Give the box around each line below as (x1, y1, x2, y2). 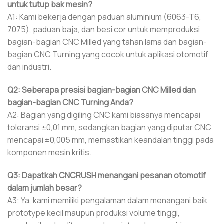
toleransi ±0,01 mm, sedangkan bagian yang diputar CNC (7, 121, 211, 133)
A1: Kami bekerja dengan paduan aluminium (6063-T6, (7, 11, 201, 23)
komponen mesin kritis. (7, 146, 91, 158)
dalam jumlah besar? (7, 182, 82, 193)
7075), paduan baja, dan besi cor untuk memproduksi (7, 24, 200, 35)
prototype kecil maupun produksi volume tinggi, (7, 207, 180, 218)
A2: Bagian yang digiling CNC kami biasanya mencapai (7, 109, 200, 120)
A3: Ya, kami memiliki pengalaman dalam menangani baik (7, 194, 207, 206)
